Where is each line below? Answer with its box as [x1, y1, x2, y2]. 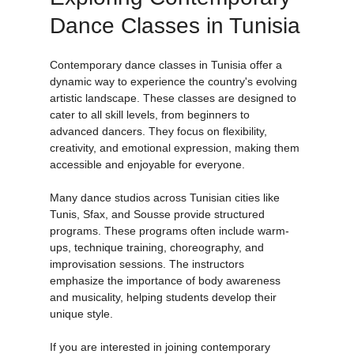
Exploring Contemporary [49, 2, 297, 28]
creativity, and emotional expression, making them [49, 159, 303, 172]
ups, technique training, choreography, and [49, 258, 267, 272]
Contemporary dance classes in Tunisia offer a [49, 76, 285, 89]
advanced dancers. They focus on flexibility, [49, 142, 270, 156]
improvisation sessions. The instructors [49, 275, 247, 288]
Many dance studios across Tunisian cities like [49, 209, 283, 222]
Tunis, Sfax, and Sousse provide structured [49, 225, 268, 239]
